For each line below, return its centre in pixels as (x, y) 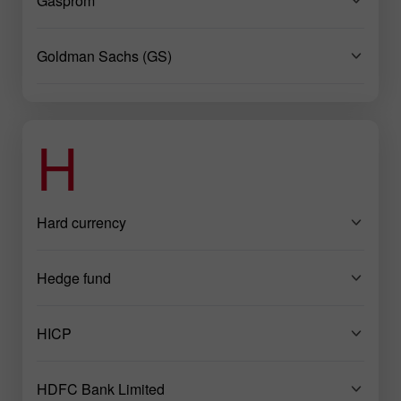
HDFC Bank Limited (101, 388)
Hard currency (81, 222)
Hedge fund (74, 277)
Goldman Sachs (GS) (104, 55)
